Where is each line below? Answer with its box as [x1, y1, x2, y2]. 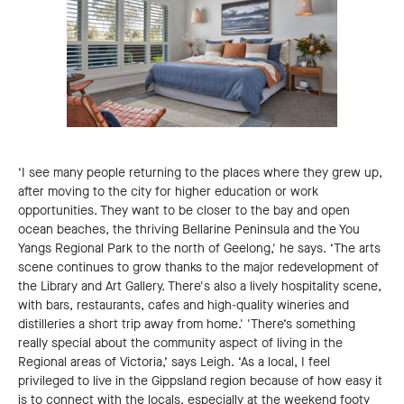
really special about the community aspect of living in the [18, 335, 343, 353]
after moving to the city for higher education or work [18, 183, 318, 201]
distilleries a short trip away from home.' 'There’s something [18, 316, 355, 334]
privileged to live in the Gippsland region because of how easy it [18, 372, 382, 390]
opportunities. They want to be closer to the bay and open [18, 202, 350, 220]
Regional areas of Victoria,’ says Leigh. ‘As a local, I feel [18, 353, 330, 372]
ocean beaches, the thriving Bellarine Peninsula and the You [18, 221, 360, 239]
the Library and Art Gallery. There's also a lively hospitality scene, [18, 278, 381, 296]
